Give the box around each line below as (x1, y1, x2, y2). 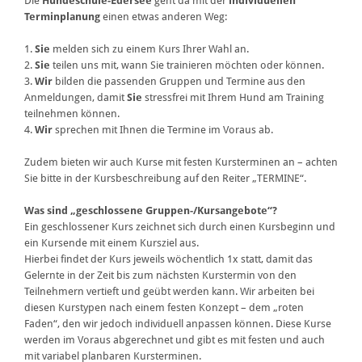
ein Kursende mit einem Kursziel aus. (24, 237, 199, 250)
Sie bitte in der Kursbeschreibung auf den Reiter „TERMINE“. (24, 172, 306, 185)
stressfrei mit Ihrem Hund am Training (142, 91, 324, 104)
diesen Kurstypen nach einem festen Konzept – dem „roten (24, 301, 304, 314)
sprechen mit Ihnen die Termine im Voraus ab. (53, 124, 273, 137)
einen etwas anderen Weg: (100, 11, 227, 23)
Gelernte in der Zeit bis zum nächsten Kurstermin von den (24, 269, 297, 282)
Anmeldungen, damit (24, 91, 127, 104)
